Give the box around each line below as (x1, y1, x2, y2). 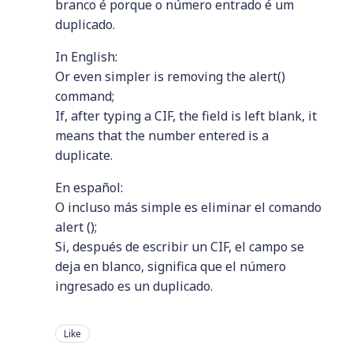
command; (55, 87, 114, 105)
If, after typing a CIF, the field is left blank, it (55, 107, 317, 124)
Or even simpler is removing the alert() (55, 68, 285, 85)
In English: (55, 48, 117, 65)
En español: (55, 179, 123, 196)
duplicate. (55, 147, 113, 164)
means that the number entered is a (55, 127, 269, 144)
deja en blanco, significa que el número (55, 258, 286, 275)
